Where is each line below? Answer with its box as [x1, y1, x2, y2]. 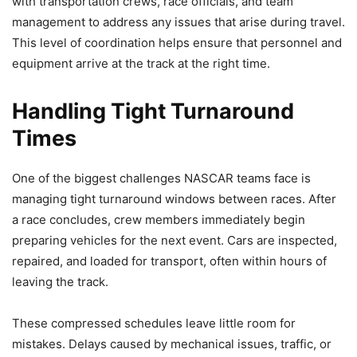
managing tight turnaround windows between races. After [12, 190, 336, 206]
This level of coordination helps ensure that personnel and [12, 34, 342, 50]
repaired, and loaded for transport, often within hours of [12, 253, 327, 269]
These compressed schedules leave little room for [12, 315, 296, 331]
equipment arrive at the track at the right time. [12, 55, 270, 71]
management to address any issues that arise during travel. [12, 14, 345, 29]
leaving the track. [12, 273, 108, 289]
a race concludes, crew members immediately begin [12, 211, 305, 227]
